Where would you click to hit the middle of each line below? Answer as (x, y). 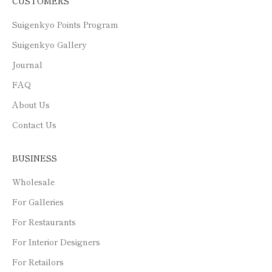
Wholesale (33, 181)
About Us (31, 104)
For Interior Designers (56, 241)
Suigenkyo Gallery (49, 44)
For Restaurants (44, 221)
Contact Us (34, 124)
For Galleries (38, 201)
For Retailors (38, 261)
